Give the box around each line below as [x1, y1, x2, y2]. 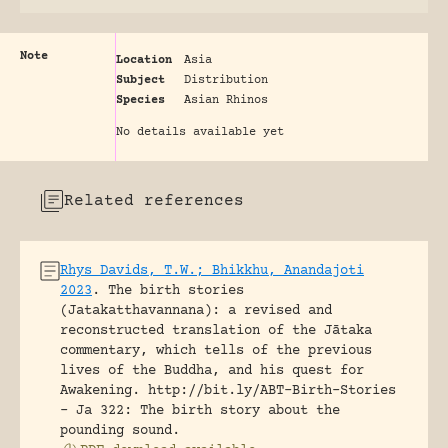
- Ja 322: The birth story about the [60, 402, 340, 419]
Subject [116, 73, 165, 87]
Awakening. [60, 382, 140, 399]
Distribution [184, 73, 268, 87]
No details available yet [116, 125, 284, 139]
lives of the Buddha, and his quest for [60, 362, 364, 379]
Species [116, 93, 165, 107]
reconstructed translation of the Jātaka [60, 322, 372, 339]
